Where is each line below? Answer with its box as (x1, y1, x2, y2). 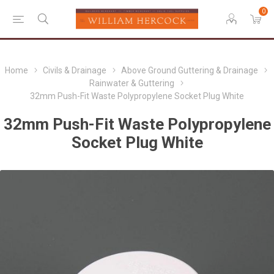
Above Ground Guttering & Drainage (121, 65, 258, 75)
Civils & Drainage (43, 65, 106, 75)
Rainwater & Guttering (89, 78, 174, 88)
